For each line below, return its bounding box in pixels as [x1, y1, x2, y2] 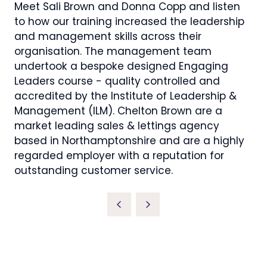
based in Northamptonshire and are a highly [14, 133, 244, 148]
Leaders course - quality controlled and [14, 74, 220, 89]
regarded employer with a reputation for [14, 148, 224, 163]
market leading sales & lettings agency [14, 119, 219, 133]
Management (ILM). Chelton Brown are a [14, 104, 222, 119]
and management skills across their [14, 29, 201, 44]
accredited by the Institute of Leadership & [14, 89, 237, 104]
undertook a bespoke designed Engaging [14, 59, 228, 74]
